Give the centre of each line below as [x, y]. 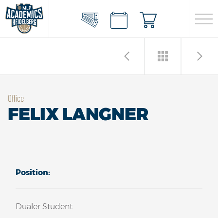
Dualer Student [44, 207]
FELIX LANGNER [78, 114]
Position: [33, 173]
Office [16, 98]
